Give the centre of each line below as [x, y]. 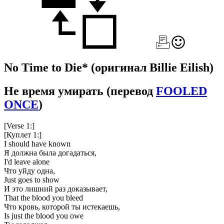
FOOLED [181, 91]
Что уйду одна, [29, 170]
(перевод [131, 91]
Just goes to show [32, 179]
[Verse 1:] [19, 125]
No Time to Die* [47, 67]
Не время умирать [55, 91]
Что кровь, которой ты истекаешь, [62, 206]
